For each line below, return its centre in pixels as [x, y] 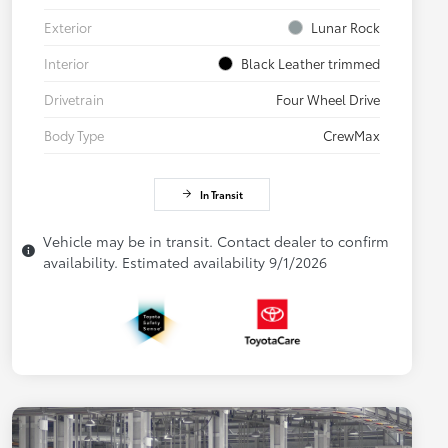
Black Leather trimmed [310, 62]
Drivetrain [74, 98]
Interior [66, 62]
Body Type [74, 134]
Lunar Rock [345, 26]
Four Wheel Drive [328, 98]
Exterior [68, 26]
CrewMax [351, 134]
